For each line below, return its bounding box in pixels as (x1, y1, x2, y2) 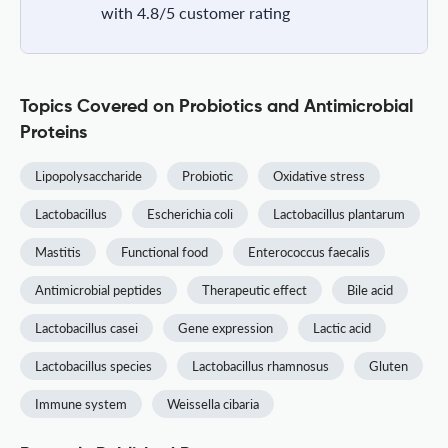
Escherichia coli (147, 205, 233, 222)
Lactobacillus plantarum (273, 205, 405, 222)
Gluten (369, 357, 408, 374)
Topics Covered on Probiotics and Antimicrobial (20, 97, 413, 116)
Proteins (20, 123, 87, 142)
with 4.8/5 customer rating (101, 2, 290, 22)
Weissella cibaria (167, 395, 259, 412)
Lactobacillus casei (35, 319, 138, 336)
